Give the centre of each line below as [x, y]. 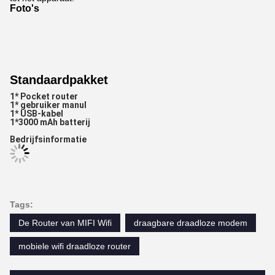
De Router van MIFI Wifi [65, 223]
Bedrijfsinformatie [48, 139]
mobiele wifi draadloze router [75, 246]
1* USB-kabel [37, 114]
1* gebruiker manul [48, 105]
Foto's [25, 8]
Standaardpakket [59, 80]
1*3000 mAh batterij [50, 122]
